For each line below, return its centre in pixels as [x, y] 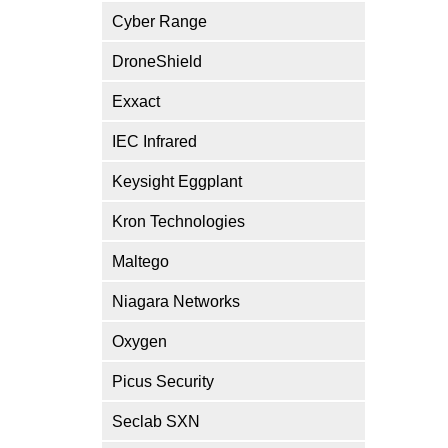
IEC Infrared [154, 141]
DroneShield [157, 61]
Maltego [140, 261]
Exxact [136, 101]
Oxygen [139, 341]
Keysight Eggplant [177, 181]
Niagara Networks [176, 301]
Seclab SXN [156, 421]
